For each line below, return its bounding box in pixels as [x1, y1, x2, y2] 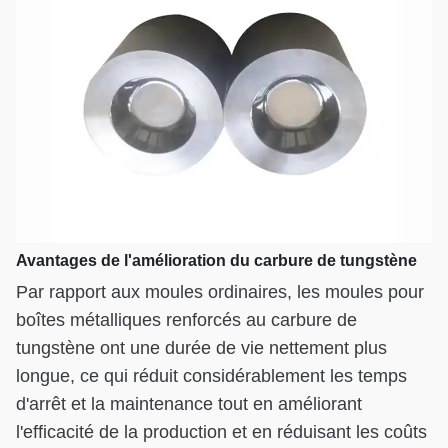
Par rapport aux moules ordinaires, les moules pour [16, 281, 424, 302]
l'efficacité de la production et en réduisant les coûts [16, 421, 427, 442]
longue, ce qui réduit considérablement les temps [16, 365, 407, 386]
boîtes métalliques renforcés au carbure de [16, 309, 357, 330]
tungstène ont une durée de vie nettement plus [16, 337, 387, 358]
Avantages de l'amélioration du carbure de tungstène [16, 251, 417, 269]
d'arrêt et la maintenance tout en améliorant [16, 393, 362, 414]
